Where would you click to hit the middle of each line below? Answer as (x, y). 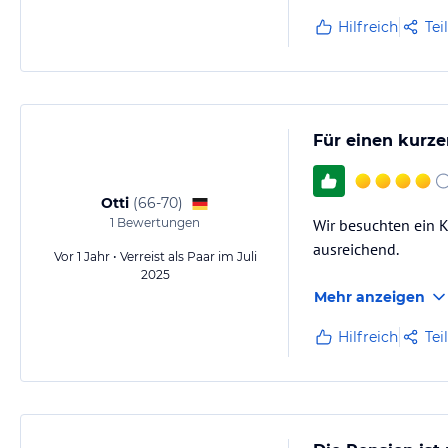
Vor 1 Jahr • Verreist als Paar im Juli (155, 256)
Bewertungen (157, 222)
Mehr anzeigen (369, 297)
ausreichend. (356, 249)
